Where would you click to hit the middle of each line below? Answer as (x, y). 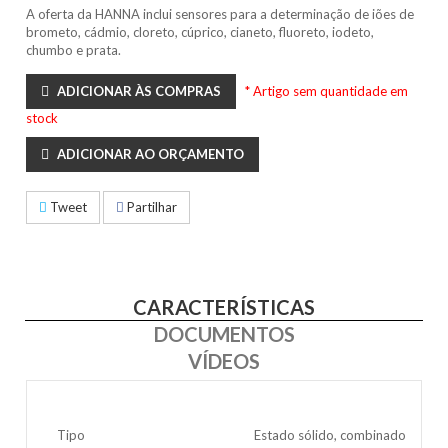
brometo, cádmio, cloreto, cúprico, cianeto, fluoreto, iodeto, (200, 32)
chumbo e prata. (74, 50)
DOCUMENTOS (224, 334)
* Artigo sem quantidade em (327, 91)
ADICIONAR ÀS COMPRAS (139, 91)
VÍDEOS (224, 361)
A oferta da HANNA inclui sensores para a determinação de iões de (220, 14)
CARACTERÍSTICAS (224, 307)
